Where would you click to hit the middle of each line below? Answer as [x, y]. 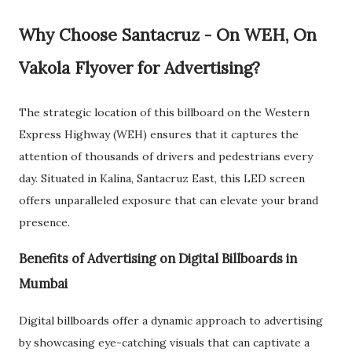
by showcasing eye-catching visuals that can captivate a [164, 342]
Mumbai [43, 284]
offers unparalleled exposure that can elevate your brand [169, 200]
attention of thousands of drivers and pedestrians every [166, 156]
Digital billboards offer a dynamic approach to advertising [171, 320]
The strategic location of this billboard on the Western [164, 112]
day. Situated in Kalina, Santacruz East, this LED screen [162, 178]
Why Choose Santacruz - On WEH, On [168, 35]
